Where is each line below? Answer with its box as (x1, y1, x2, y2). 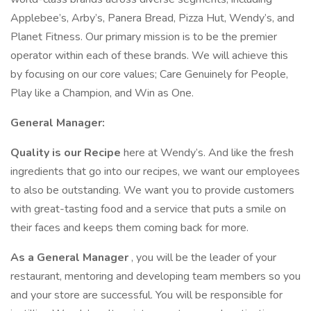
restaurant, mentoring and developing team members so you (10, 269, 301, 284)
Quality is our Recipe (10, 145, 124, 160)
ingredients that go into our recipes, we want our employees (10, 164, 300, 179)
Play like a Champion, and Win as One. (10, 85, 194, 101)
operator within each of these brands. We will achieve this (10, 48, 288, 63)
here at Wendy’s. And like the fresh (124, 145, 294, 160)
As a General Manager (10, 250, 131, 265)
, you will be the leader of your (131, 250, 276, 265)
